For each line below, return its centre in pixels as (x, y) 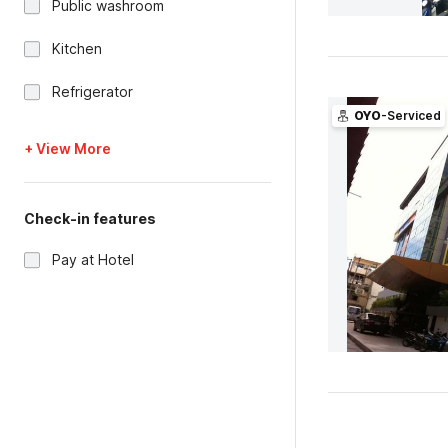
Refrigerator (92, 91)
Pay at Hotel (93, 259)
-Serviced (410, 115)
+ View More (67, 148)
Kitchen (77, 48)
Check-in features (90, 218)
